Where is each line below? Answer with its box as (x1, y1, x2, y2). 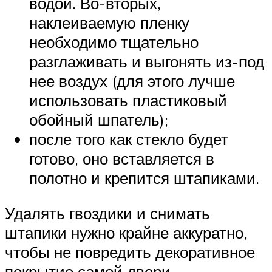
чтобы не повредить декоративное (5, 242, 255, 262)
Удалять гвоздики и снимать (5, 203, 210, 223)
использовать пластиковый (29, 90, 227, 110)
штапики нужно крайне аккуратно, (5, 222, 247, 242)
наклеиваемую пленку (29, 12, 189, 32)
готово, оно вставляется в (29, 148, 214, 168)
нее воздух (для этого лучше (29, 70, 235, 90)
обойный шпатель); (29, 109, 168, 129)
